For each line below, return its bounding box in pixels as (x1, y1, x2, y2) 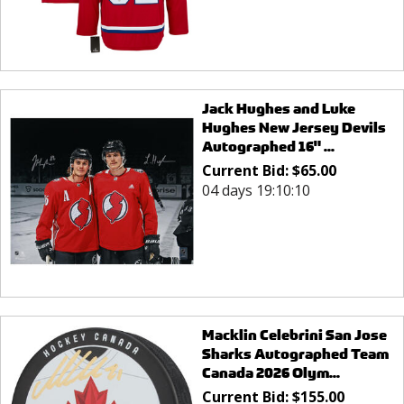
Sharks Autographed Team (201, 344, 389, 364)
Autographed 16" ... (201, 136, 335, 156)
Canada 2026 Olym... (201, 363, 340, 383)
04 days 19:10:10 (201, 179, 310, 200)
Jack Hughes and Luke (201, 98, 355, 118)
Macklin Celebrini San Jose (201, 326, 387, 345)
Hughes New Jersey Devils (201, 117, 386, 137)
